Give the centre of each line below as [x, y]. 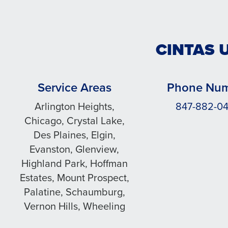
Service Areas [74, 88]
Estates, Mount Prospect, [74, 178]
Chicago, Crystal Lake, [74, 121]
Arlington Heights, [74, 106]
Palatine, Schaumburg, [74, 192]
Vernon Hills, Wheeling [74, 206]
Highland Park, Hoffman [74, 163]
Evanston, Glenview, [75, 149]
